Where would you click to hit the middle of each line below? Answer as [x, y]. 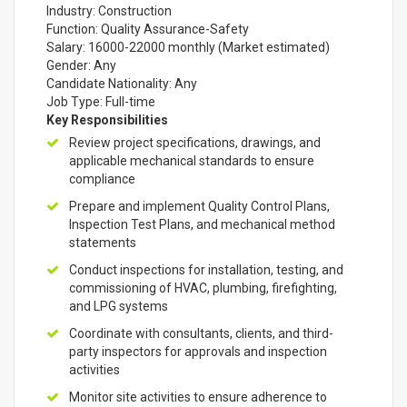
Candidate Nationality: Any [122, 84]
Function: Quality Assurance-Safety [148, 29]
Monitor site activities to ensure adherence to [198, 397]
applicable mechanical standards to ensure [192, 161]
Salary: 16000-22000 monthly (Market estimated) [188, 47]
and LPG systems [119, 306]
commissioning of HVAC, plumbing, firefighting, [203, 288]
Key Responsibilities [107, 120]
